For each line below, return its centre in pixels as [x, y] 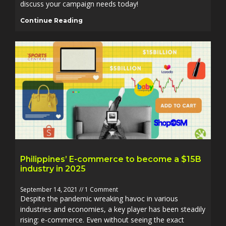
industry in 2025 [53, 169]
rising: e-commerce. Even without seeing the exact [102, 220]
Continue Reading [51, 20]
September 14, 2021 [50, 189]
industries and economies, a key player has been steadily [113, 209]
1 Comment [101, 189]
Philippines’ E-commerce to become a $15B [111, 159]
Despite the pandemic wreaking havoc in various [99, 199]
